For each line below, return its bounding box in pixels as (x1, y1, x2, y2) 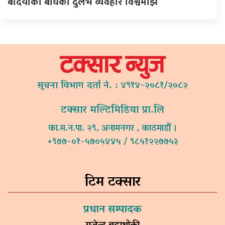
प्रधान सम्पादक (83, 199, 142, 220)
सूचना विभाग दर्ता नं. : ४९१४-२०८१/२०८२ (37, 76, 188, 95)
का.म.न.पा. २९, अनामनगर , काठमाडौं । (48, 120, 177, 138)
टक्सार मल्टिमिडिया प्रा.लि (61, 100, 164, 121)
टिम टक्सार (84, 169, 141, 195)
